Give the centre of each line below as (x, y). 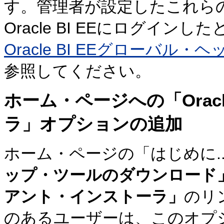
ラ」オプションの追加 (93, 124)
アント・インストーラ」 (94, 197)
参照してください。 (77, 71)
